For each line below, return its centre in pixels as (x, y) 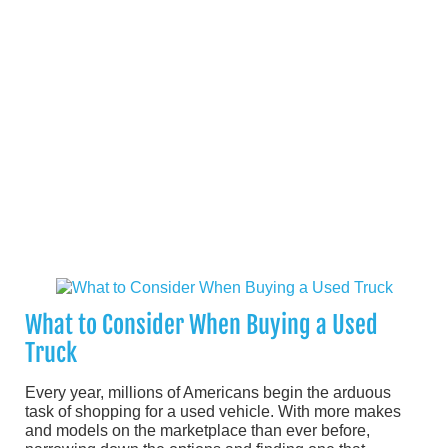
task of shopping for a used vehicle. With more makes (213, 412)
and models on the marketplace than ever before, (197, 431)
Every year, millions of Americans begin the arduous (208, 393)
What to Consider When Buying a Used (201, 325)
